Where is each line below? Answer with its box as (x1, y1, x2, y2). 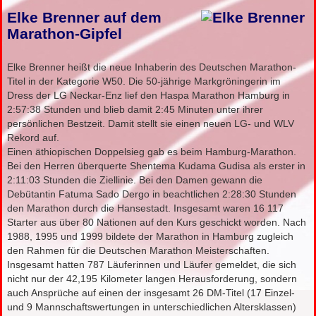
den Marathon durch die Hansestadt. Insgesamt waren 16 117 (7, 202, 284, 214)
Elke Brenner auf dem (7, 9, 162, 27)
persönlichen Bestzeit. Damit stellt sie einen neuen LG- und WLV (7, 118, 295, 130)
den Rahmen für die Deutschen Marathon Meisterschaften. (7, 245, 270, 257)
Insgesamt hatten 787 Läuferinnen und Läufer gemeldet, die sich (7, 259, 297, 271)
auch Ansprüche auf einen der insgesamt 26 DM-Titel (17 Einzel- (7, 287, 296, 299)
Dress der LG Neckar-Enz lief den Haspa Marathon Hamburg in (7, 90, 291, 102)
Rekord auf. (7, 132, 60, 144)
